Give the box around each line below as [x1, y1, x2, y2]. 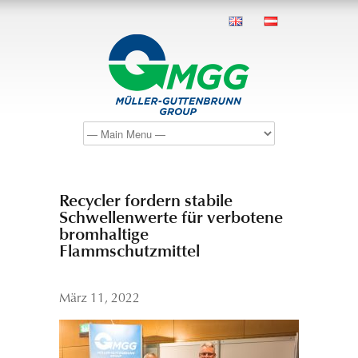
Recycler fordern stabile [59, 193, 233, 210]
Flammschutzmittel [59, 244, 200, 261]
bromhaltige [59, 227, 149, 244]
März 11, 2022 [59, 292, 140, 305]
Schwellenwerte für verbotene [59, 210, 283, 227]
